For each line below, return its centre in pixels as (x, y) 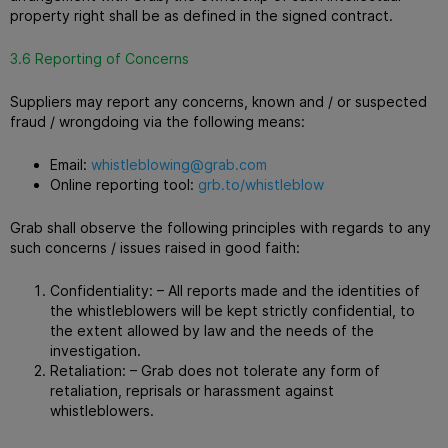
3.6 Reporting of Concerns (99, 58)
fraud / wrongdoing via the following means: (157, 121)
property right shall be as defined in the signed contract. (201, 15)
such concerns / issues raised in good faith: (155, 247)
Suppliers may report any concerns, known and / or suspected (218, 101)
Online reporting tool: (124, 184)
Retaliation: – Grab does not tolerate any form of (215, 370)
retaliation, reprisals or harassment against (192, 390)
